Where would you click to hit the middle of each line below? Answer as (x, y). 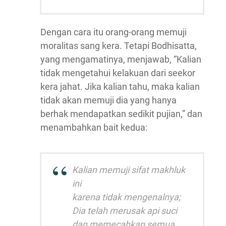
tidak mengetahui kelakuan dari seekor (118, 73)
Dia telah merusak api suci (125, 211)
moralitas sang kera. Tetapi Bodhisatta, (119, 46)
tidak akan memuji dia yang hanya (108, 100)
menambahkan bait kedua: (94, 127)
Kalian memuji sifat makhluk (129, 170)
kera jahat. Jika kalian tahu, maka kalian (120, 87)
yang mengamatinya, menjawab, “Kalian (121, 59)
